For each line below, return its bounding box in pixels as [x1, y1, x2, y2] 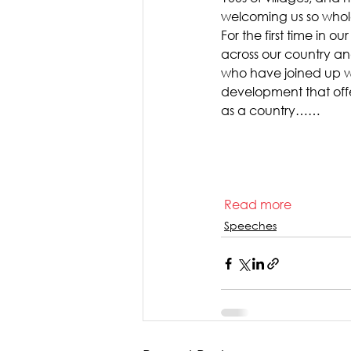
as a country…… [221, 102, 330, 118]
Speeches [224, 218, 277, 233]
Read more [224, 196, 298, 212]
